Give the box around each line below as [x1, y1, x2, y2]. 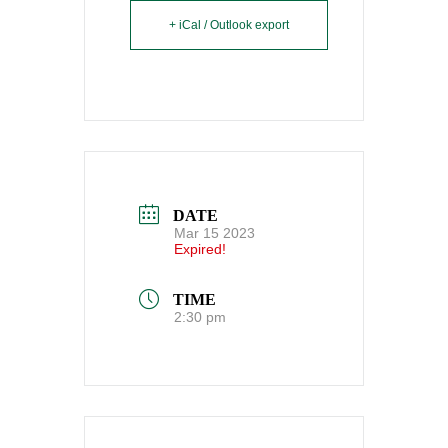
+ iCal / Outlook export [169, 18, 289, 32]
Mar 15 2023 [174, 224, 255, 241]
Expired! [174, 240, 226, 257]
